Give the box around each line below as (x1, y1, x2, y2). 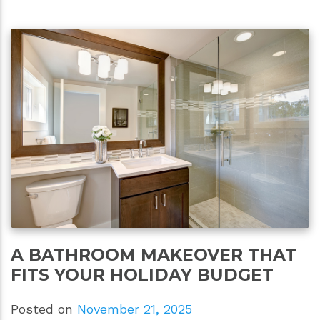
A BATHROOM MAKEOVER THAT (11, 244, 296, 265)
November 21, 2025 (77, 301, 192, 316)
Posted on (11, 301, 77, 316)
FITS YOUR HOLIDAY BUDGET (11, 264, 274, 285)
